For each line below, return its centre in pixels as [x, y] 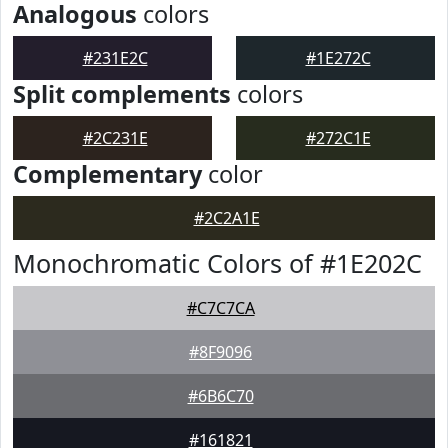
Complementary [107, 174]
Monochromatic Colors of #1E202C [217, 263]
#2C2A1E [226, 218]
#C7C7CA [220, 308]
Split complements [122, 94]
